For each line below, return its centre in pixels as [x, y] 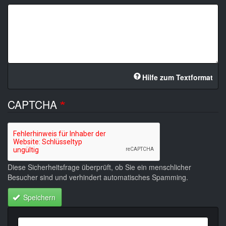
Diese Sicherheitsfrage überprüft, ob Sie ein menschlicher [99, 167]
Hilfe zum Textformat [178, 77]
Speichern [38, 197]
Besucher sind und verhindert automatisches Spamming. [98, 177]
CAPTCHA [34, 105]
